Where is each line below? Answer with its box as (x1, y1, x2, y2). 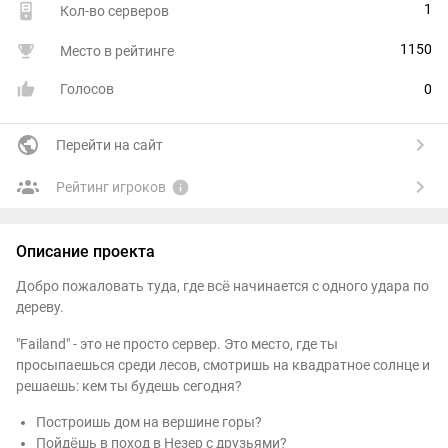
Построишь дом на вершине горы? (35, 414, 262, 431)
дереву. (16, 299, 64, 316)
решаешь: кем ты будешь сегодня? (16, 377, 242, 394)
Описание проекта (16, 242, 155, 262)
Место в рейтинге (60, 43, 174, 60)
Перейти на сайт (56, 137, 163, 154)
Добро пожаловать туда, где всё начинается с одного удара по (16, 278, 429, 295)
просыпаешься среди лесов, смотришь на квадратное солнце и (16, 356, 430, 373)
